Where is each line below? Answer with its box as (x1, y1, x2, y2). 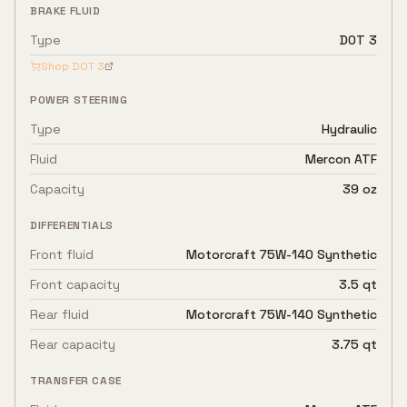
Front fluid (30, 246, 94, 263)
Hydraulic (322, 121, 377, 137)
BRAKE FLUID (30, 4, 101, 18)
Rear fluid (30, 306, 89, 323)
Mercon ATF (305, 151, 377, 167)
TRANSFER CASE (30, 373, 122, 388)
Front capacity (30, 276, 120, 293)
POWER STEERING (30, 93, 128, 107)
